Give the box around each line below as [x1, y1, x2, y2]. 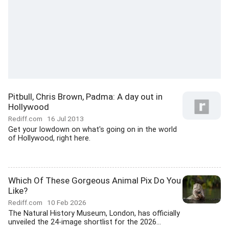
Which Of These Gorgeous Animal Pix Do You [8, 175, 181, 186]
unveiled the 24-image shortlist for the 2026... [8, 218, 161, 226]
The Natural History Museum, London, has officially [8, 209, 180, 218]
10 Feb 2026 [47, 198, 86, 207]
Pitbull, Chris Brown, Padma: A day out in [8, 91, 163, 102]
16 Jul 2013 [47, 114, 84, 123]
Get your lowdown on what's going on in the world [8, 125, 177, 134]
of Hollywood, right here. [8, 134, 90, 143]
